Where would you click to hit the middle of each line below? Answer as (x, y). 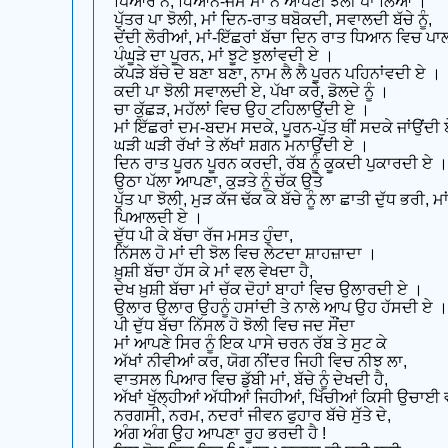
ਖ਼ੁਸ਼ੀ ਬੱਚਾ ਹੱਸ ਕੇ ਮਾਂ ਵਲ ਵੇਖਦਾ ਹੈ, (213, 271)
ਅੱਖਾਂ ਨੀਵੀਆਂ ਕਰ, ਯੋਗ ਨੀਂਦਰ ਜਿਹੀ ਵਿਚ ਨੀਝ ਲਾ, (260, 361)
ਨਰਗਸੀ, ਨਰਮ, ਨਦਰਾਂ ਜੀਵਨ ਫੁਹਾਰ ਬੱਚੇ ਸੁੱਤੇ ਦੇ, (252, 415)
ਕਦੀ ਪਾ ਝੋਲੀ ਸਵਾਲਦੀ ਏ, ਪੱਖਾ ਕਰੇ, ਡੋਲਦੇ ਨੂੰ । (251, 91)
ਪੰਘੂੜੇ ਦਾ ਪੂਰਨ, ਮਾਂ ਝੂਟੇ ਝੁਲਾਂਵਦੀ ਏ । (224, 55)
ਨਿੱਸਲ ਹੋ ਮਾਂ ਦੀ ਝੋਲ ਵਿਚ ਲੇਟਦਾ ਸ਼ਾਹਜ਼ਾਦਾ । (245, 253)
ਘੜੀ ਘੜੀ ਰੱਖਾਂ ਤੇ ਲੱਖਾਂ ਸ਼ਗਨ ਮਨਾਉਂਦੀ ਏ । (241, 145)
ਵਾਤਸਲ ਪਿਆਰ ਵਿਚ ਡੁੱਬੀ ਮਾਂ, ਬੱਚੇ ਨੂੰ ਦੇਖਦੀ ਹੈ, (251, 379)
